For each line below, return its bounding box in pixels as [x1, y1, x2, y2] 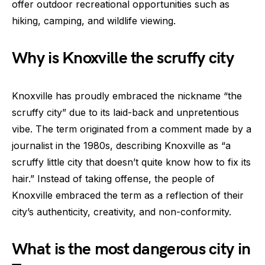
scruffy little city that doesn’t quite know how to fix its [12, 156, 251, 169]
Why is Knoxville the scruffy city [12, 49, 234, 69]
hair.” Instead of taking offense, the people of [12, 173, 215, 185]
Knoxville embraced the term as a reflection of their [12, 189, 244, 202]
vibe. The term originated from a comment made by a [12, 123, 251, 135]
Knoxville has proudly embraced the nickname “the [12, 90, 242, 102]
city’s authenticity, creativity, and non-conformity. [12, 206, 231, 218]
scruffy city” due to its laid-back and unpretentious [12, 106, 239, 119]
